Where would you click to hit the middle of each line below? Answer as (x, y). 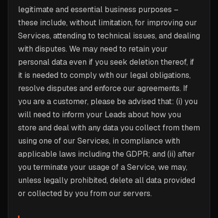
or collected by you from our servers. (85, 193)
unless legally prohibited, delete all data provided (107, 180)
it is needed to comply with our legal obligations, (104, 75)
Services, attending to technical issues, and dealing (109, 36)
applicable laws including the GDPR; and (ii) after (107, 154)
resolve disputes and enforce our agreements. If (103, 88)
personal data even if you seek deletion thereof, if (106, 62)
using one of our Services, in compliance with (99, 141)
